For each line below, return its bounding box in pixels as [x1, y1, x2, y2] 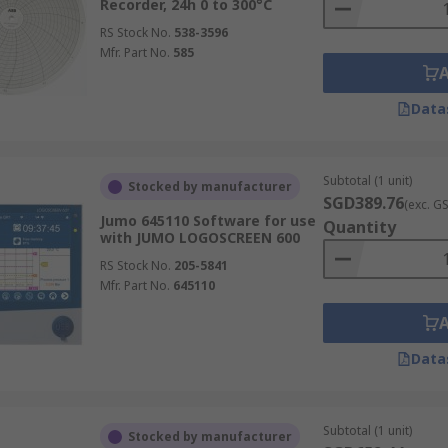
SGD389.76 [322, 192, 404, 214]
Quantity [322, 216, 396, 238]
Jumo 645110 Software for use [99, 211, 316, 230]
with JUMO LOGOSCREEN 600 [99, 228, 300, 247]
